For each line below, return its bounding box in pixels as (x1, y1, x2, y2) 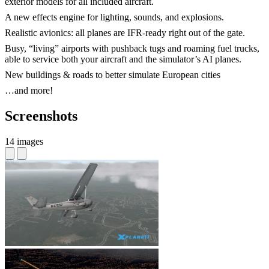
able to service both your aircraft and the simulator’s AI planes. (5, 54, 241, 65)
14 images (5, 136, 43, 147)
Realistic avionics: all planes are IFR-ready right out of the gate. (5, 28, 245, 38)
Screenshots (5, 108, 77, 124)
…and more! (5, 85, 53, 96)
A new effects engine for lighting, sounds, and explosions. (5, 12, 224, 23)
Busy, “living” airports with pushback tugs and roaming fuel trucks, (5, 43, 259, 54)
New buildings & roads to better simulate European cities (5, 70, 220, 80)
